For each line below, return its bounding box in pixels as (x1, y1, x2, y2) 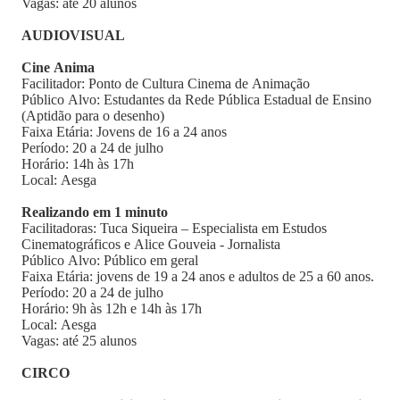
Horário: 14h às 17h (21, 156, 134, 171)
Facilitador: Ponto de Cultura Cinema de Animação (21, 76, 310, 91)
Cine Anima (21, 60, 95, 75)
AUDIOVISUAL (21, 28, 129, 43)
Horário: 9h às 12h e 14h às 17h (21, 301, 202, 316)
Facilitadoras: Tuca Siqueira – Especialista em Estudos (21, 221, 327, 236)
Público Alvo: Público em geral (21, 253, 198, 268)
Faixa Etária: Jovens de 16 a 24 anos (21, 124, 227, 139)
